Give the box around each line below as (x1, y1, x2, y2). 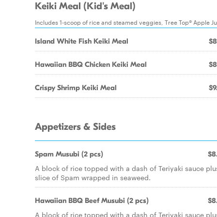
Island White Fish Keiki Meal (35, 37, 128, 46)
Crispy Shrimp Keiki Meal (35, 83, 117, 92)
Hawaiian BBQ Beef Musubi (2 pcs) (35, 196, 149, 205)
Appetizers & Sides (35, 121, 116, 133)
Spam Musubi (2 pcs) (35, 150, 103, 158)
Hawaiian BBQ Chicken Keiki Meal (35, 60, 147, 69)
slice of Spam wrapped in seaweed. (35, 172, 151, 182)
